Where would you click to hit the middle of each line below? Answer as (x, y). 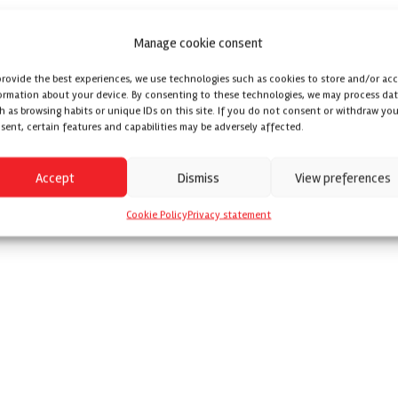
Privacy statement (230, 215)
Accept (55, 177)
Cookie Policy (157, 215)
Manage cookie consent (199, 43)
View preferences (342, 177)
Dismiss (199, 177)
